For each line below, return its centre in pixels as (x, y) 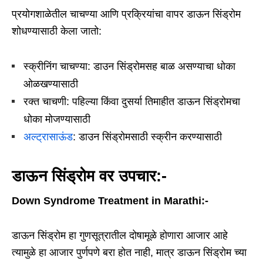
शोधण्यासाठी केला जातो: (57, 31)
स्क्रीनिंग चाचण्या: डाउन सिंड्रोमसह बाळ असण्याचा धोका (129, 67)
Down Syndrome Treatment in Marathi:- (110, 201)
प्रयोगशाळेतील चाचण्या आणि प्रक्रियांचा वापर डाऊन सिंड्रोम (126, 14)
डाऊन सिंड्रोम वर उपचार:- (89, 176)
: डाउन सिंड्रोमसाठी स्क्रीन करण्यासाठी (147, 137)
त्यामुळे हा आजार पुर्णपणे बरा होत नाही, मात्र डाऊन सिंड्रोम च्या (129, 253)
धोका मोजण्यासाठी (57, 119)
